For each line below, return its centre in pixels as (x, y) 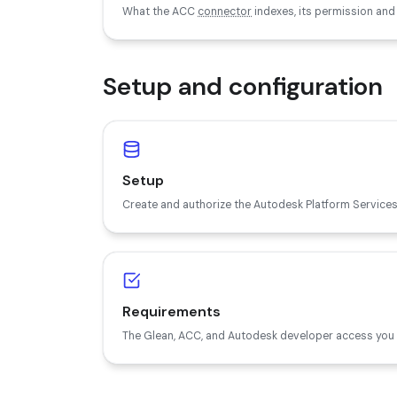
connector (225, 11)
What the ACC (160, 11)
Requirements (171, 311)
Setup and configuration (243, 86)
